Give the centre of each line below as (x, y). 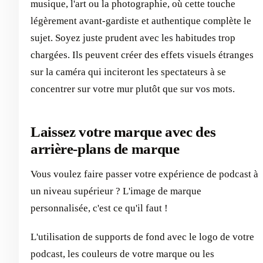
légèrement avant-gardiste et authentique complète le (141, 21)
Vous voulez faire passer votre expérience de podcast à (144, 174)
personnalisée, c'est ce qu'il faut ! (99, 208)
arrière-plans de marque (105, 149)
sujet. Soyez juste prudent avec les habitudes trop (133, 38)
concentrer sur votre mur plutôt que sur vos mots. (133, 89)
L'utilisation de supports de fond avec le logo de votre (142, 237)
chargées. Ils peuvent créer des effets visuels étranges (142, 55)
